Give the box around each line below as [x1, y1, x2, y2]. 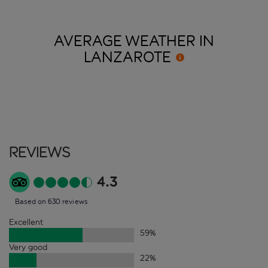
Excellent [9, 217, 43, 228]
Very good [9, 242, 47, 253]
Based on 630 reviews [15, 197, 88, 206]
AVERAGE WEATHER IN [54, 32, 214, 51]
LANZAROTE [84, 48, 171, 67]
